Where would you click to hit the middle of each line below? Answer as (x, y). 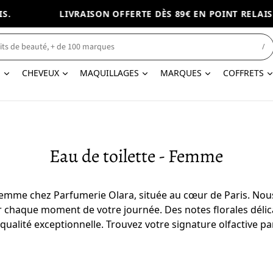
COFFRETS (243, 73)
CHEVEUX (40, 73)
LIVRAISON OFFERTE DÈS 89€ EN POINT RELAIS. (143, 14)
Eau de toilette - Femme (136, 156)
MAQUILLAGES (110, 73)
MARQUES (181, 73)
